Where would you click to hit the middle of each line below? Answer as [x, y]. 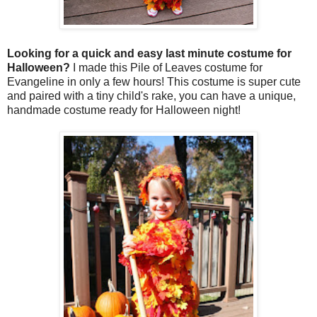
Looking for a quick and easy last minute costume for [149, 54]
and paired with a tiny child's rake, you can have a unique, [151, 96]
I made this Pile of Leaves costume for [166, 68]
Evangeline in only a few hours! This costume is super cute [154, 82]
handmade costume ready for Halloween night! [124, 110]
